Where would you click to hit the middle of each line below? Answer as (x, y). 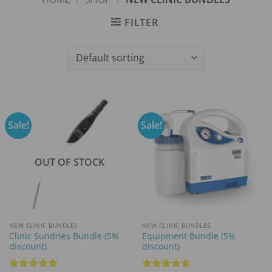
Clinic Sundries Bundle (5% (64, 236)
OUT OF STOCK (70, 162)
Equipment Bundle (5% (189, 236)
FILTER (141, 23)
